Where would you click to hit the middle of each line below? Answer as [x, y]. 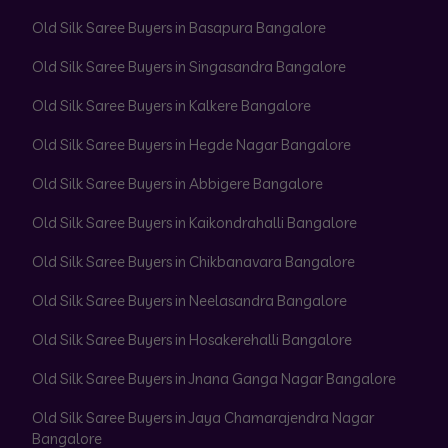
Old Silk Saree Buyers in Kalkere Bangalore [171, 106]
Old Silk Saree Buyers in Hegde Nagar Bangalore [191, 145]
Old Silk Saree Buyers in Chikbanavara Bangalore [193, 262]
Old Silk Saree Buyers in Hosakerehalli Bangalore [192, 340]
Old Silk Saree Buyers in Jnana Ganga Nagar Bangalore [214, 379]
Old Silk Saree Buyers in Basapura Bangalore [179, 28]
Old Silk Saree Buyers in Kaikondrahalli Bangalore [194, 223]
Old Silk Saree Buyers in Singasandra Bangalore [189, 67]
